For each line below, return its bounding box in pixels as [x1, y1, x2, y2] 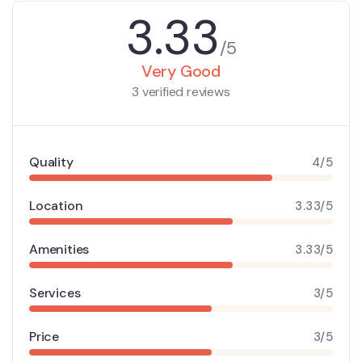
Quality [29, 154, 74, 171]
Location [29, 197, 83, 215]
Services [29, 284, 81, 302]
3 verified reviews [132, 83, 230, 101]
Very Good [141, 61, 221, 82]
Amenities [29, 241, 90, 259]
